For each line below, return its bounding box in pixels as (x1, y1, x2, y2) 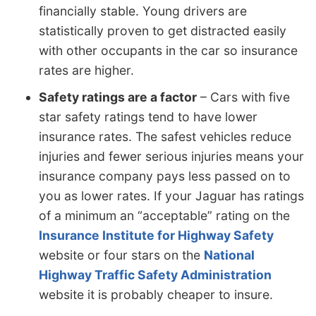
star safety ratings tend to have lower (39, 109, 257, 124)
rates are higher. (39, 62, 134, 78)
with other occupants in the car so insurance (39, 42, 298, 58)
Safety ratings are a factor (39, 89, 197, 104)
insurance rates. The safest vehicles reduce (39, 128, 291, 144)
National (204, 247, 255, 262)
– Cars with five (197, 89, 290, 104)
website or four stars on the (39, 247, 204, 262)
